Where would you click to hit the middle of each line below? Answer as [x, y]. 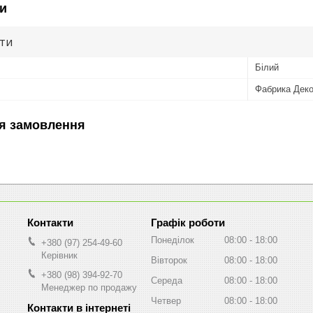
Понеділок [173, 240]
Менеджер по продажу [89, 287]
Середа [167, 280]
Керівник [59, 255]
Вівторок [169, 260]
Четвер [166, 300]
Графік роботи [188, 222]
